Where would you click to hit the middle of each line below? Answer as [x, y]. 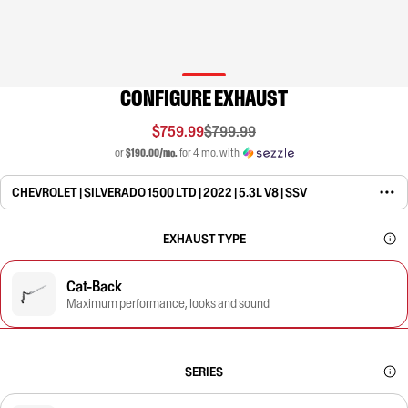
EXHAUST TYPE [204, 239]
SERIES [204, 372]
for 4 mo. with [208, 153]
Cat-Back [94, 286]
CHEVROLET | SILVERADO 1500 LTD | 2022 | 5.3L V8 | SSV [159, 192]
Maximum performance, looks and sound [168, 303]
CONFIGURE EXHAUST [204, 98]
